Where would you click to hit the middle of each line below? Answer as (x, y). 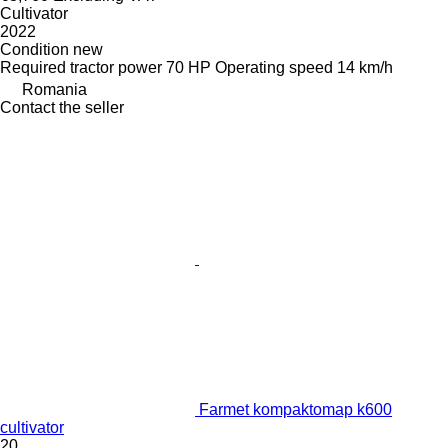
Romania (54, 90)
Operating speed (274, 68)
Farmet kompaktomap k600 (295, 410)
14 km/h (365, 68)
